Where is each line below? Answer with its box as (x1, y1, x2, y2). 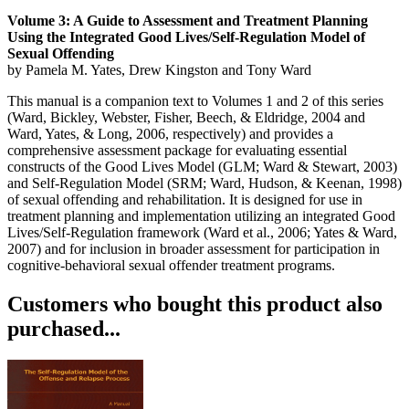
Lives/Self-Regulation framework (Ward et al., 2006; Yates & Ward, (7, 224, 397, 240)
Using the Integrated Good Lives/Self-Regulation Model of (7, 28, 365, 45)
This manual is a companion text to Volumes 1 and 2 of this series (7, 92, 383, 109)
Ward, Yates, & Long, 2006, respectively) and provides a (7, 125, 333, 142)
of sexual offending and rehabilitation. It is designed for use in (7, 191, 362, 207)
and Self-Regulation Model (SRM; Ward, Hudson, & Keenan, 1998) (7, 174, 402, 191)
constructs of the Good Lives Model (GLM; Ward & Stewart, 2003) (7, 158, 397, 174)
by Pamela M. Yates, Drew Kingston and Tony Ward (7, 61, 311, 78)
